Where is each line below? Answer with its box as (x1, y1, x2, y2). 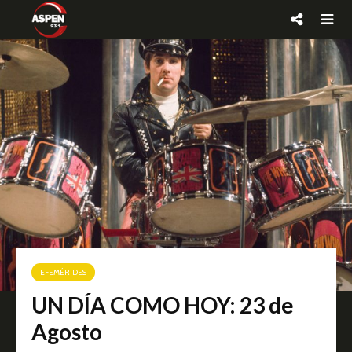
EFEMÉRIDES (40, 267, 86, 277)
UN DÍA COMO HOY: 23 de (31, 291, 294, 318)
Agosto (31, 318, 102, 345)
